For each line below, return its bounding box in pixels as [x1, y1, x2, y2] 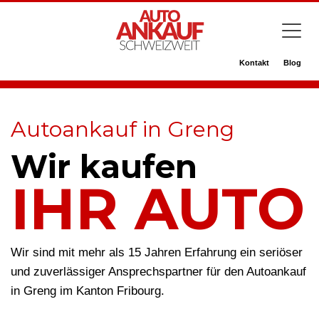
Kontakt [239, 58, 269, 67]
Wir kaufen [11, 147, 197, 186]
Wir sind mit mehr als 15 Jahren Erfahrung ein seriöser [11, 246, 303, 259]
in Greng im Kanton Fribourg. [11, 284, 164, 298]
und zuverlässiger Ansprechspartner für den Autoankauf [11, 265, 306, 278]
